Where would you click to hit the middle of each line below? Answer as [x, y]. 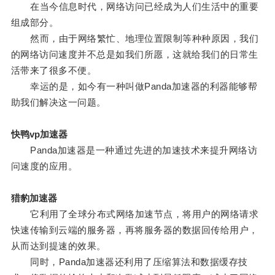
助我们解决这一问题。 [58, 103]
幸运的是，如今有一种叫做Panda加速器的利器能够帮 [134, 87]
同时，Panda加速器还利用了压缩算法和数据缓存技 [129, 262]
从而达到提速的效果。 [58, 246]
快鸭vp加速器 [39, 134]
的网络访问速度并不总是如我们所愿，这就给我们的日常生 [134, 55]
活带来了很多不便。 [54, 71]
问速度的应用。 [44, 166]
